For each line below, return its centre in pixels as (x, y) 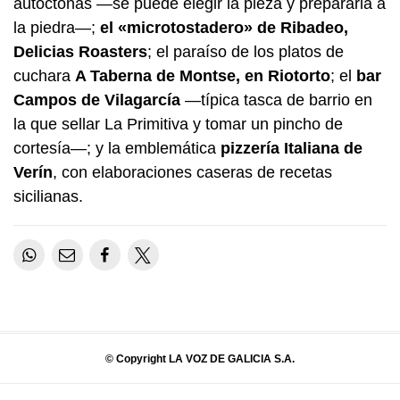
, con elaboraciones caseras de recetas (192, 173)
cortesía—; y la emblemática (117, 149)
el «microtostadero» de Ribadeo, (224, 28)
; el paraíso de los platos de (246, 52)
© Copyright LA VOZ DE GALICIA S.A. (200, 358)
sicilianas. (48, 197)
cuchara (44, 76)
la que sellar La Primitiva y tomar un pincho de (178, 125)
